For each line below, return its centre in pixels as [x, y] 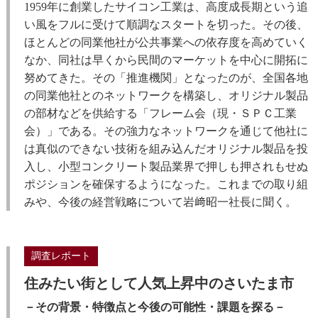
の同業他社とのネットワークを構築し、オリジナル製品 [166, 95]
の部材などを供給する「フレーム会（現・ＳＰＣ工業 [160, 113]
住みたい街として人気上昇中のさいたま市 [159, 283]
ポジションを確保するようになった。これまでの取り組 [166, 184]
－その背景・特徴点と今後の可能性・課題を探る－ [154, 307]
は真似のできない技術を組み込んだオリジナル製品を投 [166, 149]
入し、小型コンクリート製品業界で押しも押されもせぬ [166, 166]
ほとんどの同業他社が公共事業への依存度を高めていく [166, 42]
